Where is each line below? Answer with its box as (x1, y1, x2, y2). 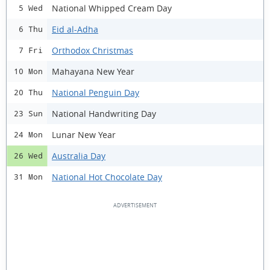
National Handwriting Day (52, 107, 156, 119)
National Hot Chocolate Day (52, 171, 162, 183)
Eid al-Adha (52, 23, 98, 35)
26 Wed (14, 151, 43, 160)
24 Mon (14, 130, 43, 139)
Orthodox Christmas (52, 44, 133, 56)
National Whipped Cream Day (52, 2, 172, 14)
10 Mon (14, 67, 43, 76)
